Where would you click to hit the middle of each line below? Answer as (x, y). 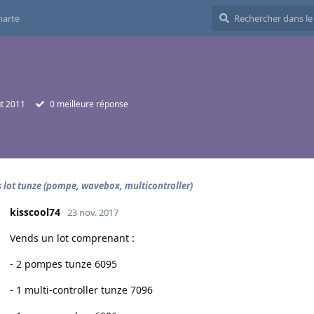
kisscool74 (35, 212)
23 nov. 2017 (93, 212)
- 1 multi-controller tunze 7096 (81, 290)
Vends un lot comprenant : (72, 238)
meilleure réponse (91, 104)
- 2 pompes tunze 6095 (63, 264)
